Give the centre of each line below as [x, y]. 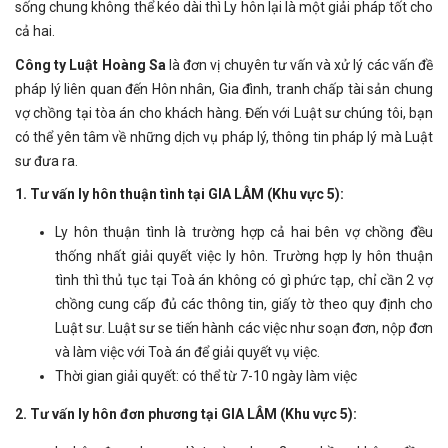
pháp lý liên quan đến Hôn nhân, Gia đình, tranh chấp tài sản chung [224, 88]
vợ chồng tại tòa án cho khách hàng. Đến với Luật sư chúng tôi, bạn [224, 112]
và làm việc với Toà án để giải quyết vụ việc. [187, 352]
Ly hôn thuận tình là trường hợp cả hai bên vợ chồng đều [244, 232]
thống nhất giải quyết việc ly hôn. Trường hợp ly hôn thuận [244, 256]
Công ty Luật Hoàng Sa [90, 64]
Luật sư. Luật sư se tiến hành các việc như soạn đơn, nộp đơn [244, 328]
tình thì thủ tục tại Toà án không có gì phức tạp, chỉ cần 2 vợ [244, 280]
